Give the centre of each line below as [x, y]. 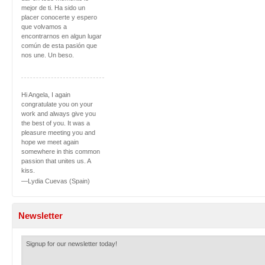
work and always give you [59, 113]
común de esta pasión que [59, 45]
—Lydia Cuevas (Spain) [56, 181]
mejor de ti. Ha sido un [53, 7]
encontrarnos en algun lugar [62, 36]
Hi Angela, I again [46, 94]
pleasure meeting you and [58, 132]
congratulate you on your [57, 104]
